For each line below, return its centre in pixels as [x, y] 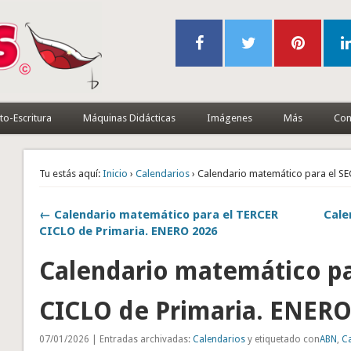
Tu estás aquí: [70, 173]
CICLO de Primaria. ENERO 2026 [128, 231]
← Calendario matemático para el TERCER [159, 214]
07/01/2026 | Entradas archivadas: [116, 339]
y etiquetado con [283, 339]
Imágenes [229, 118]
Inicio [116, 173]
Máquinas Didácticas [129, 118]
